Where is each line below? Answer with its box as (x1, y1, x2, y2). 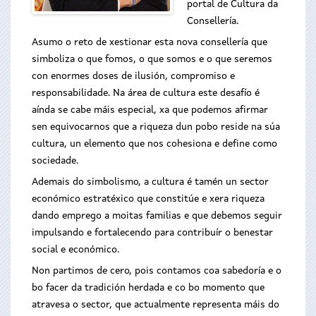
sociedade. (32, 156, 81, 166)
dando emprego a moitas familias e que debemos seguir (32, 211, 282, 221)
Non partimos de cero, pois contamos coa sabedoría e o (32, 266, 281, 276)
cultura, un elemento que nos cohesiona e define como (32, 139, 277, 149)
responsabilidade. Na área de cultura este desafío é (32, 88, 260, 98)
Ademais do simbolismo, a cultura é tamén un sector (32, 177, 269, 187)
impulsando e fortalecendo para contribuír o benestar (32, 228, 273, 238)
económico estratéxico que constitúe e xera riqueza (32, 194, 265, 204)
